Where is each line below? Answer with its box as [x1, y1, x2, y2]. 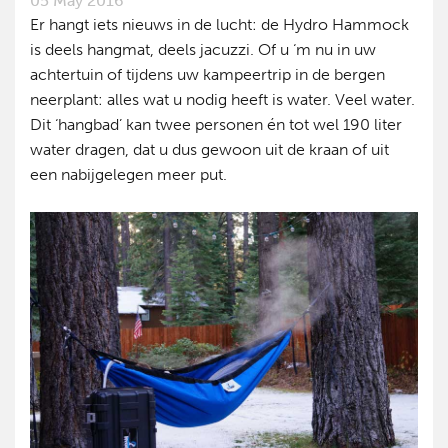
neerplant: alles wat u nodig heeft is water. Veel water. [30, 89, 415, 109]
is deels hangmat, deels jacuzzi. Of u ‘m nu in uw [30, 39, 376, 59]
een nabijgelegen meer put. [30, 164, 227, 184]
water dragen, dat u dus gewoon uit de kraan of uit [30, 139, 389, 159]
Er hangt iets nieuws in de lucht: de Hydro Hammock [30, 14, 409, 34]
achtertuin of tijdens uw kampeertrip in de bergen [30, 64, 385, 84]
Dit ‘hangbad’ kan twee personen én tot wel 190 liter [30, 114, 402, 134]
